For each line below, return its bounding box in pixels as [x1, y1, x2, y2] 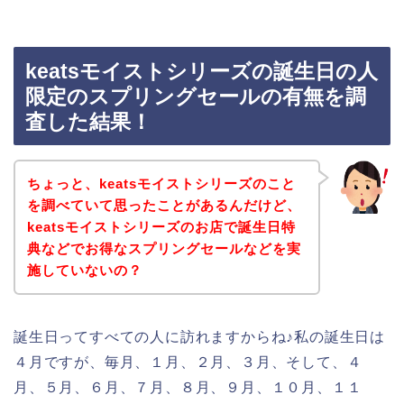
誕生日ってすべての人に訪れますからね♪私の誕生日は [14, 328, 385, 344]
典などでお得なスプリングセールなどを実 [26, 240, 301, 256]
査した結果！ [25, 110, 151, 134]
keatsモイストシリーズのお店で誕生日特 [26, 218, 296, 234]
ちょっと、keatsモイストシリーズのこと [26, 175, 296, 191]
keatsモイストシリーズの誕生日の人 [25, 60, 378, 84]
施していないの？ [26, 262, 142, 278]
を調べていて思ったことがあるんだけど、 [26, 197, 301, 213]
